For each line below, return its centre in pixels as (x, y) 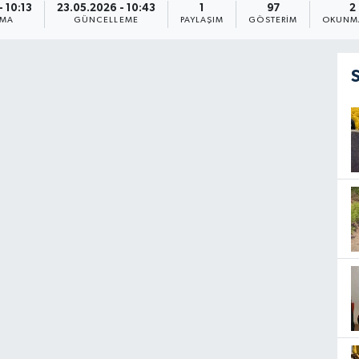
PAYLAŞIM (202, 20)
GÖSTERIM (273, 20)
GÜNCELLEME (106, 20)
